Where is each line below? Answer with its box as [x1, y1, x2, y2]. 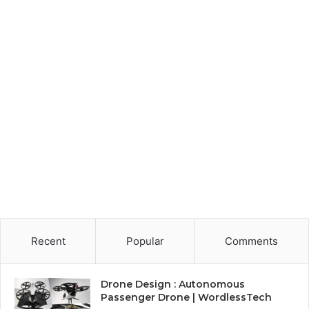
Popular [126, 235, 164, 248]
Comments [225, 235, 279, 248]
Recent [30, 235, 66, 248]
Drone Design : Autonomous [101, 278, 245, 291]
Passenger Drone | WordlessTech [101, 291, 272, 304]
